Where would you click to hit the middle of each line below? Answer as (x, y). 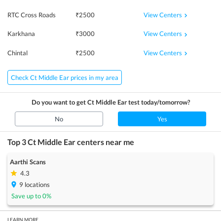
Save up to (27, 196)
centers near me (105, 142)
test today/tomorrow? (158, 102)
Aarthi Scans (28, 162)
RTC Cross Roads (32, 15)
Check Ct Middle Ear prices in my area (65, 77)
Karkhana (21, 34)
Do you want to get (59, 102)
